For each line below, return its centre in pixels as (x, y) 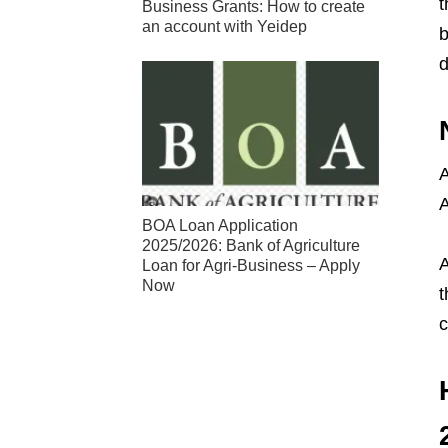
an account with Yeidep (224, 27)
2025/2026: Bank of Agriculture (251, 245)
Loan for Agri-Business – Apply (251, 265)
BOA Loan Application (220, 225)
